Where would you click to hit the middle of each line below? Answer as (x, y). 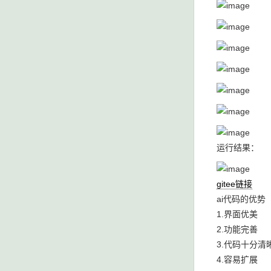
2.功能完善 (237, 229)
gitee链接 (234, 184)
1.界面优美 (237, 214)
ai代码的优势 (241, 199)
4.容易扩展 (237, 260)
